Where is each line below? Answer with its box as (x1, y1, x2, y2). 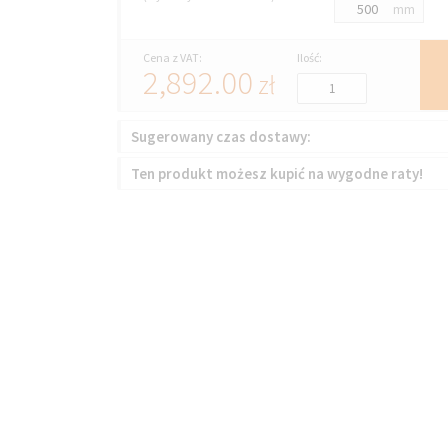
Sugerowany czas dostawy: (131, 126, 311, 146)
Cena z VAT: (143, 50, 202, 66)
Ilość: (296, 50, 322, 66)
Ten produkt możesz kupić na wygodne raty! (131, 163, 423, 183)
